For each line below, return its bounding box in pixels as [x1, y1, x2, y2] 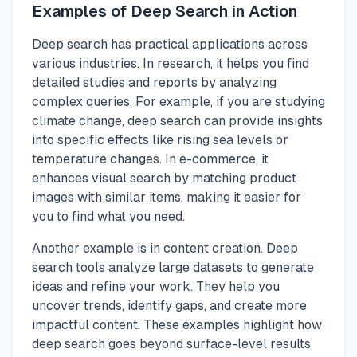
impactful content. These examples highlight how [32, 317, 322, 333]
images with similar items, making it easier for [32, 190, 301, 206]
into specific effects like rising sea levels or [32, 132, 288, 148]
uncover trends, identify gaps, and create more [32, 298, 307, 314]
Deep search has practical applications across [32, 37, 308, 53]
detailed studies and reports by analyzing [32, 75, 277, 91]
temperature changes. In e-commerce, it [32, 151, 269, 167]
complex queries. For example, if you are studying [32, 94, 325, 110]
